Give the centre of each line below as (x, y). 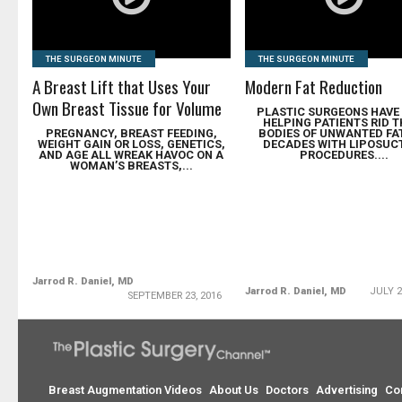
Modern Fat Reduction (313, 87)
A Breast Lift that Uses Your (122, 87)
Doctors (288, 390)
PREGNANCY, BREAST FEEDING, (131, 133)
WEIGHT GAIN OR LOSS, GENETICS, (131, 144)
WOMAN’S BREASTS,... (131, 166)
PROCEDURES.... (344, 155)
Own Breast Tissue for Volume (127, 108)
